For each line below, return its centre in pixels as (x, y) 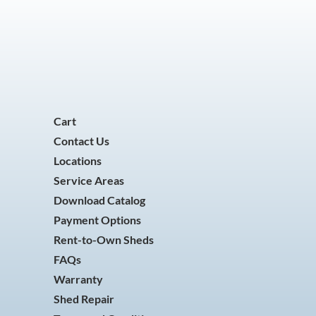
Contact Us (81, 141)
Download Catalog (99, 200)
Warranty (78, 279)
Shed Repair (84, 299)
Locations (78, 160)
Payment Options (97, 220)
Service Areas (89, 180)
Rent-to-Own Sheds (104, 239)
